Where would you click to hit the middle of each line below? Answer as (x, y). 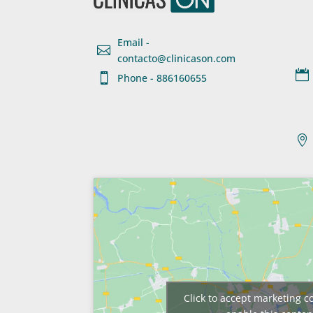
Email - (134, 42)
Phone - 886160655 (162, 78)
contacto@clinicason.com (177, 58)
